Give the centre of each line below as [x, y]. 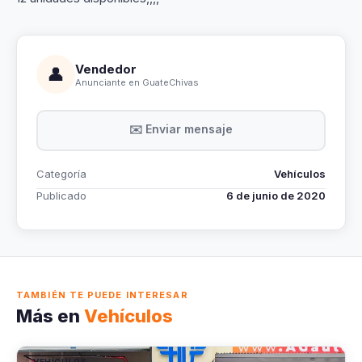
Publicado [61, 196]
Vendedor [106, 69]
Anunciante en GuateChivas [137, 82]
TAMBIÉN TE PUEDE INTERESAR [102, 295]
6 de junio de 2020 [276, 196]
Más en [50, 316]
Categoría [61, 174]
